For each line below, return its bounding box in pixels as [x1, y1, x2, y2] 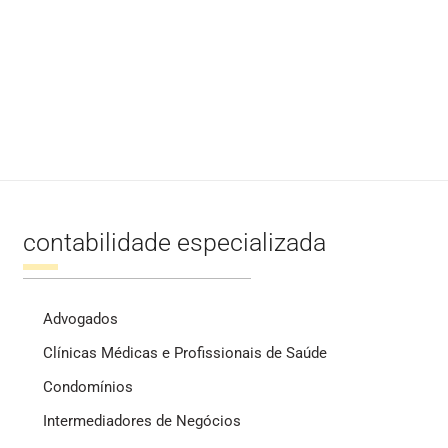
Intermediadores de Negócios [42, 412, 241, 430]
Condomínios [42, 378, 133, 396]
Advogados [42, 310, 118, 328]
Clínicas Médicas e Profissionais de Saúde [42, 344, 327, 362]
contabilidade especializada [22, 228, 326, 257]
